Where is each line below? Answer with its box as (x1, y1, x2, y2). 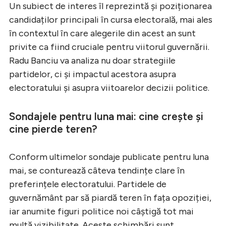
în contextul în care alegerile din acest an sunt (9, 28, 196, 39)
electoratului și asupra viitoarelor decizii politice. (9, 82, 209, 94)
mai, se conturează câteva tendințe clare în (9, 165, 185, 177)
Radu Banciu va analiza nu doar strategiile (9, 55, 176, 67)
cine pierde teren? (9, 123, 97, 136)
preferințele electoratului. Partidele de (9, 179, 166, 190)
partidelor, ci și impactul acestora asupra (9, 69, 176, 80)
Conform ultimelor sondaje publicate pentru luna (9, 151, 209, 163)
